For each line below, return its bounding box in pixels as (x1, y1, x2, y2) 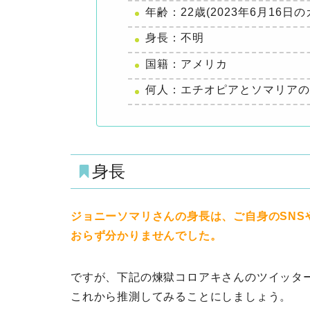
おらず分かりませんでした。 (71, 230, 222, 242)
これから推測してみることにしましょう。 (71, 291, 292, 303)
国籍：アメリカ (145, 57, 228, 70)
